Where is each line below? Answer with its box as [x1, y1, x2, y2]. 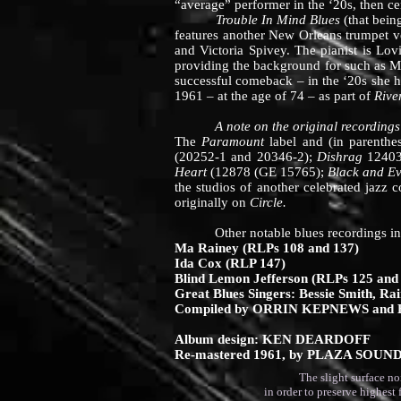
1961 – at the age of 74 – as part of [175, 89, 374, 103]
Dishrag [316, 149, 363, 164]
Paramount [201, 134, 270, 149]
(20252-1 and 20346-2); [175, 149, 317, 164]
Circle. [250, 195, 286, 209]
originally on [175, 195, 250, 209]
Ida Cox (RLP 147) [175, 256, 286, 270]
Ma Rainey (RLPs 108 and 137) [175, 241, 359, 255]
